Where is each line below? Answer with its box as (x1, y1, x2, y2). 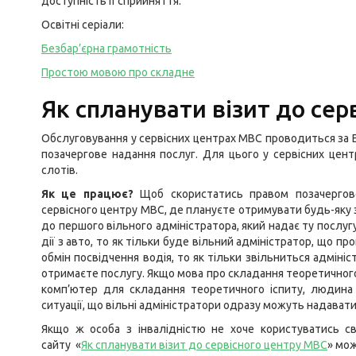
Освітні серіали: (41, 18, 124, 31)
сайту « (41, 339, 81, 351)
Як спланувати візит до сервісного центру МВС (81, 339, 327, 351)
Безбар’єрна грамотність (41, 42, 172, 55)
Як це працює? (41, 188, 141, 200)
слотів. (41, 164, 78, 176)
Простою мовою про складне (41, 66, 195, 79)
